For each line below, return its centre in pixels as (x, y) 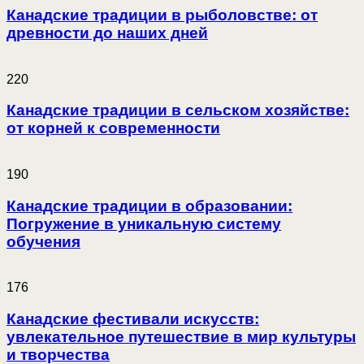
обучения (43, 241)
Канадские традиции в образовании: (149, 206)
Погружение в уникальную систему (144, 223)
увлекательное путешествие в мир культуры (181, 337)
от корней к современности (113, 128)
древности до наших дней (107, 32)
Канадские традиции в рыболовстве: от (162, 15)
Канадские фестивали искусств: (133, 319)
